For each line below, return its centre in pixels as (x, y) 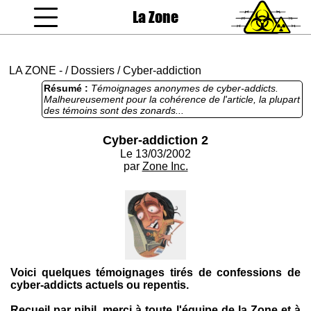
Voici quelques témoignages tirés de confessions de (155, 272)
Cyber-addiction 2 (155, 140)
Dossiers (93, 70)
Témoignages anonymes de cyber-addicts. (185, 88)
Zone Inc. (165, 166)
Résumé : (67, 88)
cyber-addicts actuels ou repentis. (100, 285)
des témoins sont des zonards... (114, 110)
